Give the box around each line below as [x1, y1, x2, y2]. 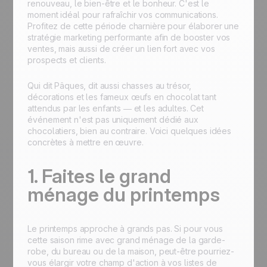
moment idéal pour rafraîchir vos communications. [27, 10, 218, 20]
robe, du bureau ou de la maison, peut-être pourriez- [27, 246, 235, 256]
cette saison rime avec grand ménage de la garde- [27, 235, 225, 245]
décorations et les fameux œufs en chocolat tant [27, 92, 216, 102]
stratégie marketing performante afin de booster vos [27, 32, 231, 42]
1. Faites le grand [27, 164, 172, 188]
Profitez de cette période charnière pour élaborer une [27, 21, 239, 31]
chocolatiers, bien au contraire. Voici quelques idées [27, 126, 231, 136]
